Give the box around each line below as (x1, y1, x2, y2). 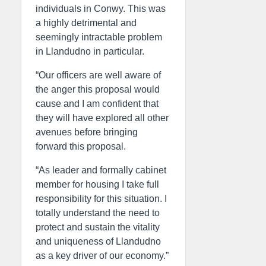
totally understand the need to (36, 208, 160, 218)
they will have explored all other (36, 113, 169, 123)
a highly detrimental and (36, 18, 137, 28)
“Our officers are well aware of (36, 70, 161, 80)
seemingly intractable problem (36, 32, 162, 42)
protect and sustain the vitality (36, 222, 160, 232)
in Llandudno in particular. (36, 46, 144, 56)
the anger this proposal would (36, 84, 160, 94)
